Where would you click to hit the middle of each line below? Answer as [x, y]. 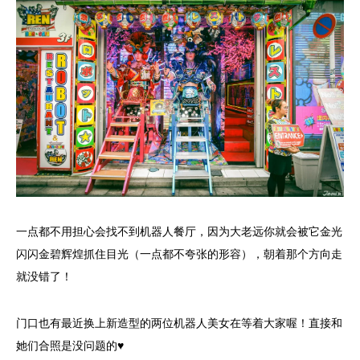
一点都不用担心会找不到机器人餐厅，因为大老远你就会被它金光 [179, 232]
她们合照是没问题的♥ [70, 346]
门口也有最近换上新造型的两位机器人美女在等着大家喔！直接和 [179, 324]
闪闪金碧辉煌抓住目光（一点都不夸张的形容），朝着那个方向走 [179, 255]
